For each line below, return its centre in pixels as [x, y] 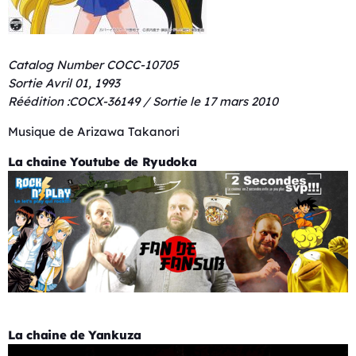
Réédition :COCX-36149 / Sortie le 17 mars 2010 [143, 102]
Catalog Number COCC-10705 [93, 65]
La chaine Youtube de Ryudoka [103, 162]
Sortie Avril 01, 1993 [64, 83]
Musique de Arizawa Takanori [94, 132]
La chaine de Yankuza [75, 335]
